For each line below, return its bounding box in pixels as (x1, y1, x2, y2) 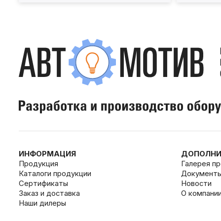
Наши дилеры (18, 198, 66, 208)
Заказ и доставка (18, 188, 80, 198)
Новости (181, 179, 212, 188)
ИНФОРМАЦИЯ (18, 149, 76, 158)
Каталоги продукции (18, 169, 91, 178)
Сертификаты (18, 179, 68, 188)
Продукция (18, 159, 58, 168)
